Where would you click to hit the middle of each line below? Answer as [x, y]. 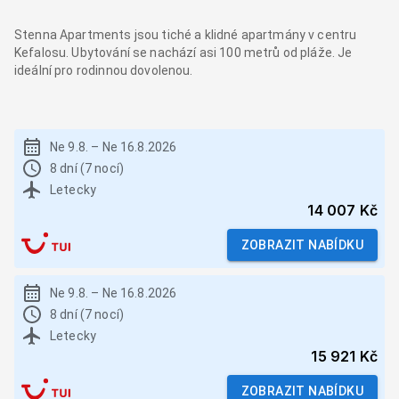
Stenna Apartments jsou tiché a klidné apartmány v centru [186, 35]
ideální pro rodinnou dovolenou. [104, 71]
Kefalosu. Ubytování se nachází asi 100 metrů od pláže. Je [183, 53]
